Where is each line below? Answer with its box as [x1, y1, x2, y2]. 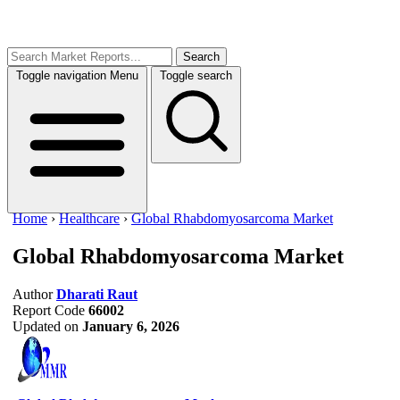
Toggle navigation [16, 69, 106, 82]
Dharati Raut [56, 286, 137, 302]
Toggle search [160, 69, 232, 82]
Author [12, 286, 53, 302]
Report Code [12, 302, 85, 318]
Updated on [12, 318, 79, 334]
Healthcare [59, 211, 120, 226]
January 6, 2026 [82, 318, 179, 334]
